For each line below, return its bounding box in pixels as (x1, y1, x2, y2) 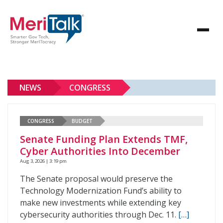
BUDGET (72, 117, 93, 124)
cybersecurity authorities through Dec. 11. (20, 209, 178, 220)
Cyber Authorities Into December (20, 144, 180, 158)
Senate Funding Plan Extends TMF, (20, 132, 188, 146)
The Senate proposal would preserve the (20, 173, 173, 184)
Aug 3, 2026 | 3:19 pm (20, 158, 67, 164)
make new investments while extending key (20, 197, 181, 208)
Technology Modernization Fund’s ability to (20, 185, 182, 196)
